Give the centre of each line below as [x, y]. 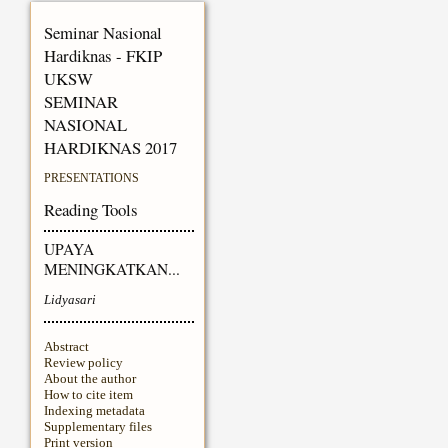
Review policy [83, 363]
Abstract [66, 347]
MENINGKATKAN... [111, 269]
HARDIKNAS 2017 [110, 148]
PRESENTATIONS [91, 179]
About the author [89, 379]
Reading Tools [90, 210]
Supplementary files [97, 427]
